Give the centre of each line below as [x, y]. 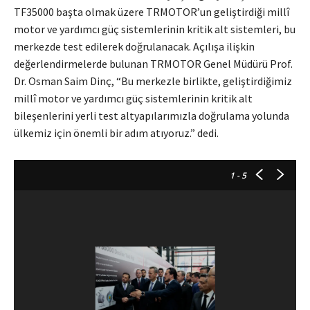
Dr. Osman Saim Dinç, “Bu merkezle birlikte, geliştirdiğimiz [153, 81]
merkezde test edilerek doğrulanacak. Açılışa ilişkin [134, 47]
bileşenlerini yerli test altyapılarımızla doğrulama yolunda [152, 116]
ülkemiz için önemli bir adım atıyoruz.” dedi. [116, 133]
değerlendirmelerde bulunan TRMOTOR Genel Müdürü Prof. [153, 64]
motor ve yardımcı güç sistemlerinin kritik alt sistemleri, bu [155, 29]
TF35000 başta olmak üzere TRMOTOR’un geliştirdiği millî [152, 12]
